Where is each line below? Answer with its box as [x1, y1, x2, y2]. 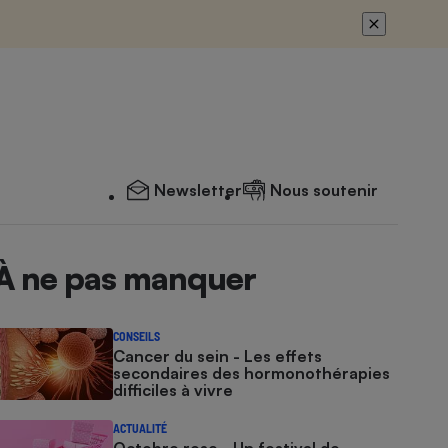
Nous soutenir [270, 180, 378, 200]
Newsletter [154, 180, 242, 200]
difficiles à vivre [113, 380, 234, 400]
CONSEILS [113, 329, 161, 343]
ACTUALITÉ [113, 421, 168, 435]
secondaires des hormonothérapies [113, 363, 391, 383]
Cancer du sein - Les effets [113, 346, 323, 366]
